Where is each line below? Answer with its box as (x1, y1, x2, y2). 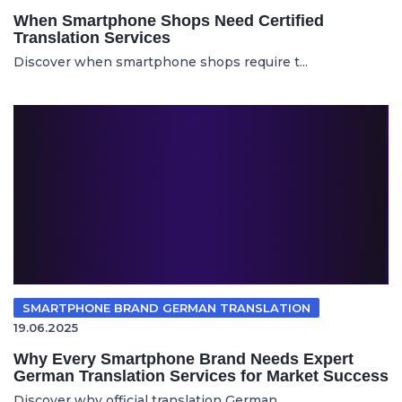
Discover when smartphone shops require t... (13, 54, 308, 70)
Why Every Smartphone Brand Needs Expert (13, 350, 354, 368)
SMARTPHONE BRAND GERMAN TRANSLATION (22, 301, 310, 315)
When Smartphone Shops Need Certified (13, 12, 324, 30)
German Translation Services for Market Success (13, 367, 389, 385)
